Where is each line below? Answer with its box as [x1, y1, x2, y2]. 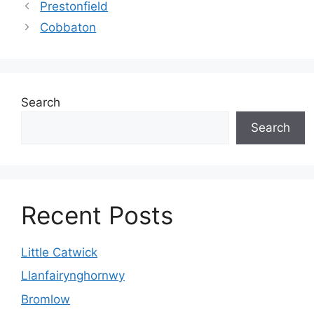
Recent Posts [21, 200, 173, 230]
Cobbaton [40, 20, 97, 34]
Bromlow [21, 292, 70, 306]
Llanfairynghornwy [21, 268, 125, 282]
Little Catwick [21, 245, 97, 259]
